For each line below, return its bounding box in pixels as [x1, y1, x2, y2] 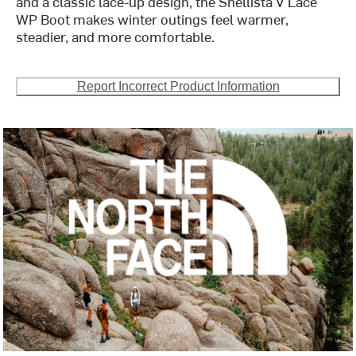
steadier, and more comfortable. [16, 26, 215, 47]
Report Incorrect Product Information [76, 79, 280, 94]
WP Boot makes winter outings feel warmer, [16, 9, 289, 29]
